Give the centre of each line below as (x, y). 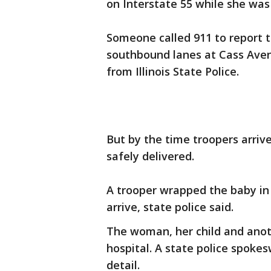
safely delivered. (150, 156)
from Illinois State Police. (173, 72)
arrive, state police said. (170, 207)
